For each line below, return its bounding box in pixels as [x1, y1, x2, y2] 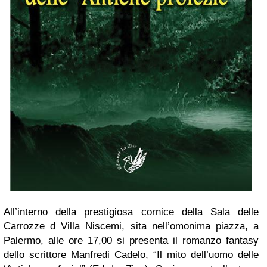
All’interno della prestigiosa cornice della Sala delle [4, 206, 259, 218]
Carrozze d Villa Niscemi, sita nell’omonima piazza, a [4, 221, 259, 232]
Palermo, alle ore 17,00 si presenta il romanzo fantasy [4, 235, 259, 247]
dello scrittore [4, 249, 71, 261]
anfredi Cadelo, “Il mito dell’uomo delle [79, 249, 259, 261]
